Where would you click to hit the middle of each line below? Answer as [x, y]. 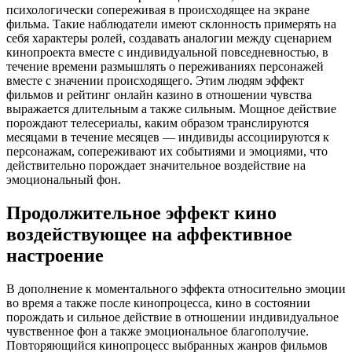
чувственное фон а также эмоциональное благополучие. [158, 331]
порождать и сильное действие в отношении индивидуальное [172, 317]
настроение [55, 255]
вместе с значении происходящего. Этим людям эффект [155, 80]
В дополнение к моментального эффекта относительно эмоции [176, 288]
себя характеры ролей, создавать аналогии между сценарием [169, 38]
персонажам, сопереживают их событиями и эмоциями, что [167, 151]
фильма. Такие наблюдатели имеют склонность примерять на [171, 24]
